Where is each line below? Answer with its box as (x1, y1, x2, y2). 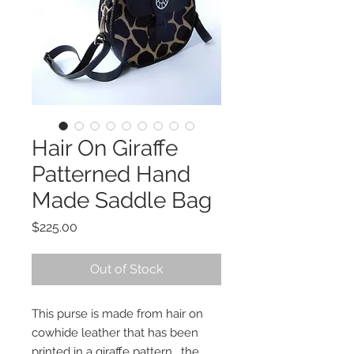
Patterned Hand (32, 161, 190, 188)
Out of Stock (90, 262, 163, 277)
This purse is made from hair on (32, 307, 203, 322)
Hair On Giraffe (32, 135, 178, 162)
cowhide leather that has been (32, 326, 198, 341)
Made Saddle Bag (32, 187, 212, 214)
